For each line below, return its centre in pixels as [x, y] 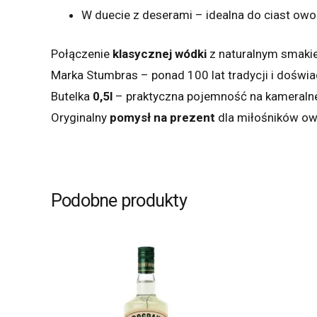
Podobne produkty [119, 200]
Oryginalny [80, 117]
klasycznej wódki [160, 54]
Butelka [72, 96]
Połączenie [82, 54]
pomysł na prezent [162, 117]
